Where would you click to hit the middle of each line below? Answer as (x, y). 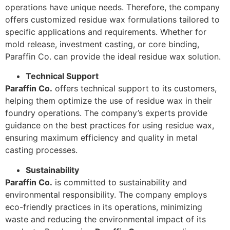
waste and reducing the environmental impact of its (106, 219)
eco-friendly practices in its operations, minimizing (104, 207)
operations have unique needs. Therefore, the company (112, 7)
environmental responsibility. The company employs (106, 194)
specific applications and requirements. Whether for (106, 32)
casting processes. (41, 150)
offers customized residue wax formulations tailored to (112, 19)
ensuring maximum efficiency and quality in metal (101, 138)
